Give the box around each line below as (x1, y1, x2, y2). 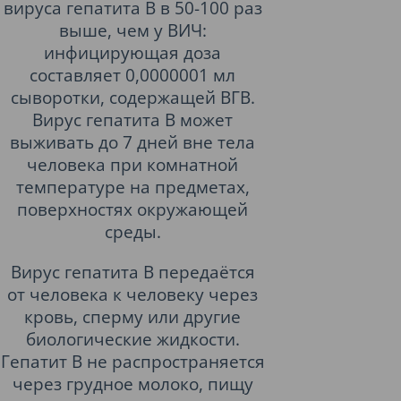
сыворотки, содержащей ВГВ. (10, 86, 255, 108)
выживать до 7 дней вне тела (10, 131, 255, 153)
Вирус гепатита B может (32, 108, 233, 131)
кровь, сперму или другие (24, 305, 241, 328)
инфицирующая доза (44, 41, 221, 64)
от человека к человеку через (7, 283, 258, 305)
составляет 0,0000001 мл (30, 64, 235, 86)
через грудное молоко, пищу (12, 372, 253, 395)
